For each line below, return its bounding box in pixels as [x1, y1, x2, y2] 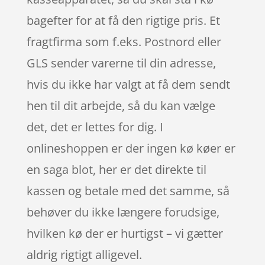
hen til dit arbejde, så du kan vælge [26, 98, 215, 114]
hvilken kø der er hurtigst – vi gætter [26, 225, 223, 241]
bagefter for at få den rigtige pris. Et [26, 12, 220, 28]
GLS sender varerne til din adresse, [26, 55, 216, 71]
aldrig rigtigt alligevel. [26, 247, 142, 263]
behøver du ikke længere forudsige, [26, 204, 219, 220]
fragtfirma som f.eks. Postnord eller [26, 34, 221, 50]
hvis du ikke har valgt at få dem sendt [26, 76, 230, 92]
